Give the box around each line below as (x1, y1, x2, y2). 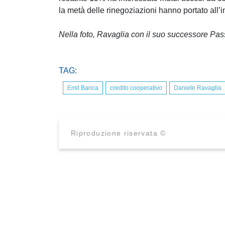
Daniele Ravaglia (174, 84, 221, 92)
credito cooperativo (110, 84, 162, 92)
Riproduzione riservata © (71, 130, 166, 138)
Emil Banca (67, 84, 98, 92)
